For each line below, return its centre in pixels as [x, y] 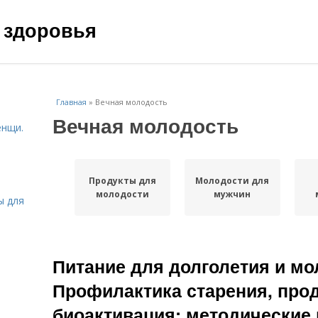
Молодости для [232, 181]
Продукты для [122, 181]
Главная [71, 102]
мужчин [232, 194]
